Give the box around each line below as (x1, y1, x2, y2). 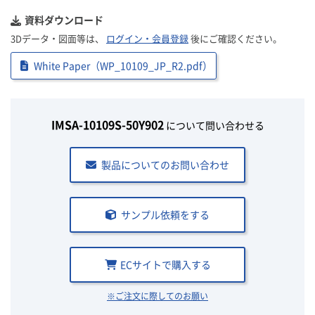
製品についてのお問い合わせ (101, 157, 229, 172)
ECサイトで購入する (120, 257, 211, 271)
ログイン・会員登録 (106, 32, 188, 45)
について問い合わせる (163, 118, 264, 132)
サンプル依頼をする (121, 207, 210, 221)
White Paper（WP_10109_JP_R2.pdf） (33, 58, 212, 72)
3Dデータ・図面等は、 (11, 32, 106, 45)
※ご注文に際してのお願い (107, 290, 208, 302)
